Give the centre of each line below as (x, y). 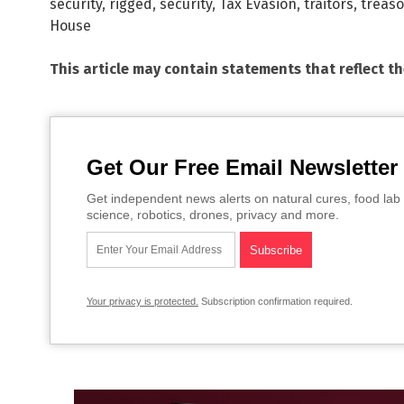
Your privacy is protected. (142, 301)
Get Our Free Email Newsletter (242, 167)
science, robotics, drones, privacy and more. (213, 214)
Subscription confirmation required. (275, 301)
